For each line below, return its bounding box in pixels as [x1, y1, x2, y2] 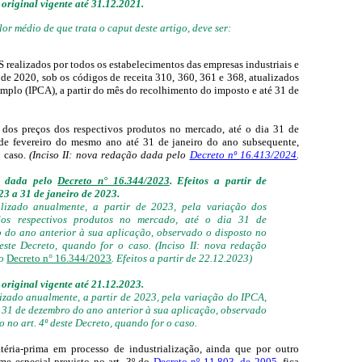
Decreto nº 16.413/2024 [189, 148, 297, 161]
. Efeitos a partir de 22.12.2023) [112, 251, 253, 264]
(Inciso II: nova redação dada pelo [28, 148, 190, 161]
